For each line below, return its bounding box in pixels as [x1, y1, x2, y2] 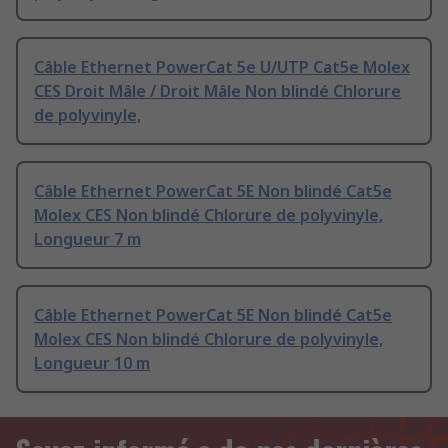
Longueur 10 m [34, 352, 150, 375]
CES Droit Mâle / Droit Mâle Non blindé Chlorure [34, 80, 401, 103]
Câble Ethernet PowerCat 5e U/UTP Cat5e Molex [34, 56, 410, 79]
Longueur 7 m [34, 228, 141, 251]
